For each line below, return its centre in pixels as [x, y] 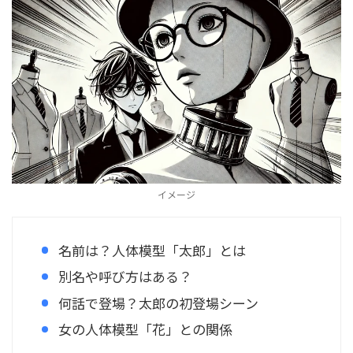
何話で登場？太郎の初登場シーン [158, 303]
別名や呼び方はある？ [125, 276]
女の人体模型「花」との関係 [145, 329]
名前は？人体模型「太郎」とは [152, 250]
